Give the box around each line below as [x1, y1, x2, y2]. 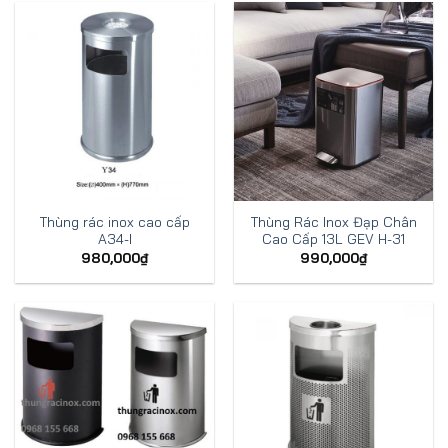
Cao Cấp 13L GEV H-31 [262, 230, 405, 248]
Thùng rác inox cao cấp [39, 213, 190, 231]
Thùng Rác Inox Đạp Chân [250, 213, 417, 231]
